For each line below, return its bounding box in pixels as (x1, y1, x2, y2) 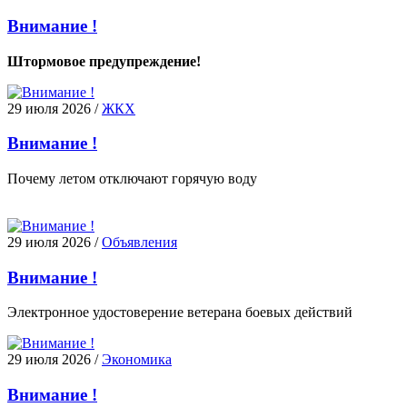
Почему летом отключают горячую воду (7, 170, 257, 186)
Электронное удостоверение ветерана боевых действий (7, 304, 352, 321)
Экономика (102, 352, 172, 368)
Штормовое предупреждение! (7, 53, 201, 69)
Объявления (102, 233, 177, 250)
